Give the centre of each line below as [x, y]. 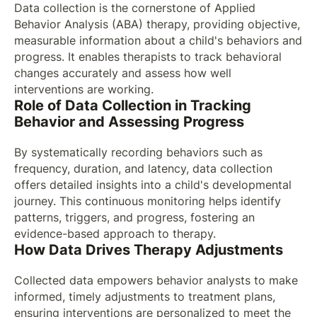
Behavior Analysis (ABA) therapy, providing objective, [157, 25]
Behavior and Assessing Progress [129, 122]
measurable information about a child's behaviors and [158, 41]
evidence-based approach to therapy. [115, 234]
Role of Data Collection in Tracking [132, 106]
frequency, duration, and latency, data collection [143, 168]
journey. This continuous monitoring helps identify [147, 201]
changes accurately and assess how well [122, 74]
